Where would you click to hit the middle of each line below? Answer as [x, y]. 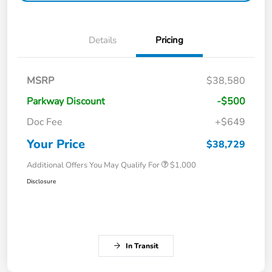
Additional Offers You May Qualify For [93, 165]
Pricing [169, 40]
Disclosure [41, 181]
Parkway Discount [66, 101]
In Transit [142, 246]
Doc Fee [45, 122]
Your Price [56, 144]
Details [103, 40]
